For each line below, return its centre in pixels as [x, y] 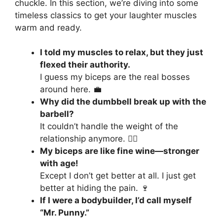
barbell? [57, 114]
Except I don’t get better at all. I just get [118, 176]
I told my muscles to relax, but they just [122, 53]
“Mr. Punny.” [65, 213]
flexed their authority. [85, 65]
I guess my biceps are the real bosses [115, 77]
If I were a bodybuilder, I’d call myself [116, 201]
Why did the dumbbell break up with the [123, 102]
